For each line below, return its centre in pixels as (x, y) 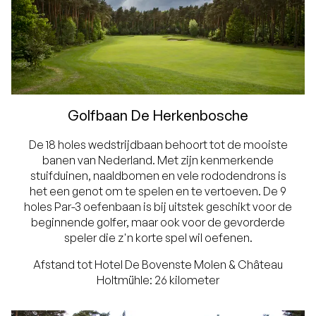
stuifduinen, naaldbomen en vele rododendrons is (158, 176)
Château (260, 265)
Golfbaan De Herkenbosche (158, 116)
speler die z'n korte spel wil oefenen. (158, 238)
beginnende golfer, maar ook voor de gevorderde (158, 223)
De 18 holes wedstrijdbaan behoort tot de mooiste (158, 145)
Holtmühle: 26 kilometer (158, 280)
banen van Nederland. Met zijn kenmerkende (158, 160)
